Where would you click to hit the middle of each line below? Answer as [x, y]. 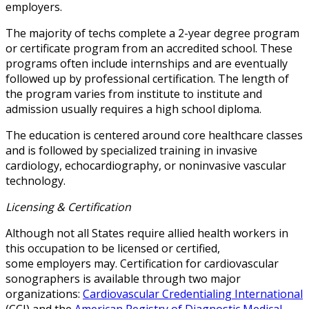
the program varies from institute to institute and [134, 94]
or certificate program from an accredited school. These [149, 49]
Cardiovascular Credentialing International [193, 294]
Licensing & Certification [68, 207]
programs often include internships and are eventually [147, 64]
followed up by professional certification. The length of [147, 79]
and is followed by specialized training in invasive [131, 151]
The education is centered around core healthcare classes [154, 136]
